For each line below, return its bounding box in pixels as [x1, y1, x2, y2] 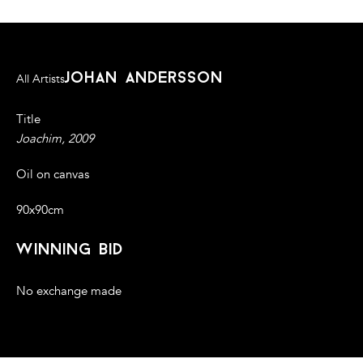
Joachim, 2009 [16, 130, 94, 147]
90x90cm [16, 202, 64, 219]
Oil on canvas [16, 166, 89, 183]
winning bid [16, 242, 124, 259]
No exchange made [16, 283, 122, 300]
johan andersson [65, 70, 224, 88]
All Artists [16, 71, 65, 88]
